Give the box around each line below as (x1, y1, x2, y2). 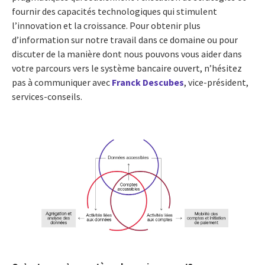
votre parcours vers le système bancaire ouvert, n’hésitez (12, 62, 242, 74)
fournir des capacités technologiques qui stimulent (12, 5, 217, 17)
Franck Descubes (112, 76, 184, 88)
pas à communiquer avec (12, 76, 112, 88)
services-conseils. (12, 90, 82, 102)
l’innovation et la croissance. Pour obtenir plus (12, 19, 201, 31)
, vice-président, (184, 76, 248, 88)
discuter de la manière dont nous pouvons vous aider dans (12, 47, 242, 60)
